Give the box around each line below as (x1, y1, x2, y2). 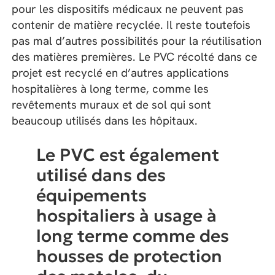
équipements (36, 185, 147, 207)
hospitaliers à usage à (36, 205, 217, 227)
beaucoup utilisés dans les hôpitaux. (12, 113, 198, 129)
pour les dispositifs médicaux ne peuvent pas (12, 1, 244, 17)
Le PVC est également (36, 144, 220, 166)
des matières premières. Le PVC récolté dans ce (12, 49, 258, 65)
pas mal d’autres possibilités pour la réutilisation (12, 33, 262, 49)
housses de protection (36, 246, 223, 268)
